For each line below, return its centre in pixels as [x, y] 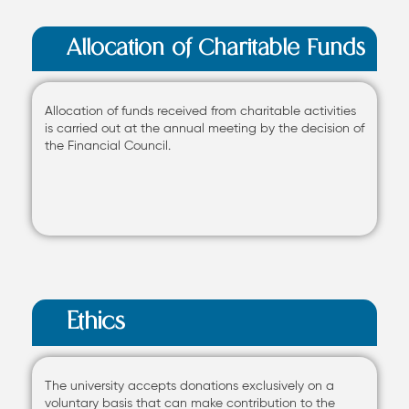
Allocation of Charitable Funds [216, 49]
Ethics [96, 323]
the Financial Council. [108, 146]
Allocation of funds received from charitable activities [200, 111]
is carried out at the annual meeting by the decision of [204, 129]
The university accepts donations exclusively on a [189, 386]
